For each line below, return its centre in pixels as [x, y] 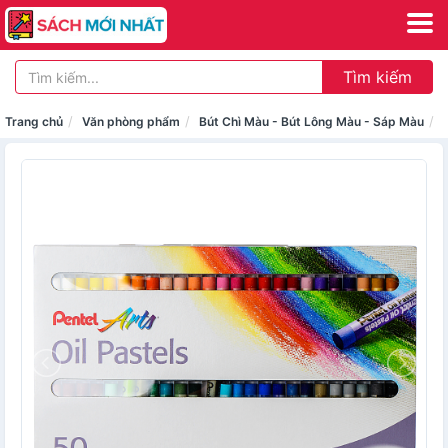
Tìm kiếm [377, 77]
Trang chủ [34, 121]
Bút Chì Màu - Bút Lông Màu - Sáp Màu [311, 121]
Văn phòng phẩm [131, 121]
